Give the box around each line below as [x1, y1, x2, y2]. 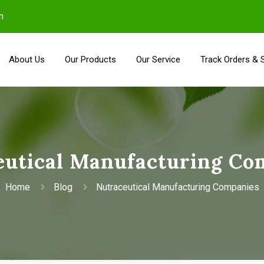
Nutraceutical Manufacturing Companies [95, 181, 259, 193]
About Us [9, 54, 45, 65]
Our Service [136, 54, 180, 65]
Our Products [65, 54, 116, 65]
